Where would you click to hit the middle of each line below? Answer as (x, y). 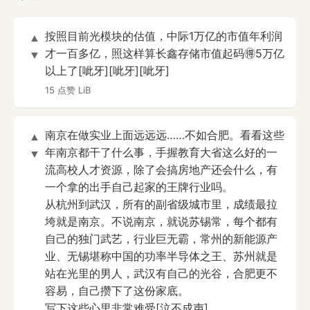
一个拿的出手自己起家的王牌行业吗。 (139, 187)
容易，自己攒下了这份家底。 (117, 291)
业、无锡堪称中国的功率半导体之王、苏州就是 (161, 256)
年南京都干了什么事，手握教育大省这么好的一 (161, 153)
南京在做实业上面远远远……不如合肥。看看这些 (165, 135)
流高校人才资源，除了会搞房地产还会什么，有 (161, 170)
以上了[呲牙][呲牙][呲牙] (107, 71)
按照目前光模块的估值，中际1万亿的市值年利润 (164, 36)
